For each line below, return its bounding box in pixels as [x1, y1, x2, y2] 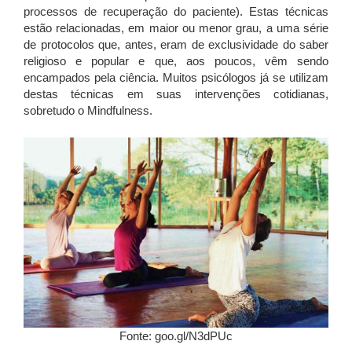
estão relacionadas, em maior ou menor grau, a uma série [24, 20, 328, 35]
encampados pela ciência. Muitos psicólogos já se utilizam [24, 70, 328, 84]
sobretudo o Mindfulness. [24, 103, 152, 117]
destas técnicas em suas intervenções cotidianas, [24, 86, 328, 101]
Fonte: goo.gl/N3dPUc [119, 329, 233, 343]
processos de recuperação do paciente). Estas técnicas [24, 4, 328, 18]
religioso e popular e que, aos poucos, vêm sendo [24, 53, 328, 68]
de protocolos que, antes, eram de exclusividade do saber [24, 37, 328, 51]
